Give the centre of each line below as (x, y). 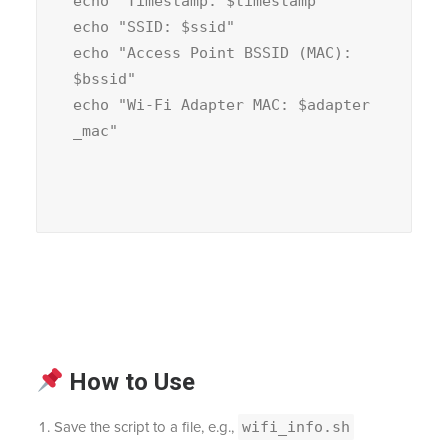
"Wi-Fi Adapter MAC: (208, 105)
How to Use (129, 382)
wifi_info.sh (296, 427)
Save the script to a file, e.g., (146, 427)
